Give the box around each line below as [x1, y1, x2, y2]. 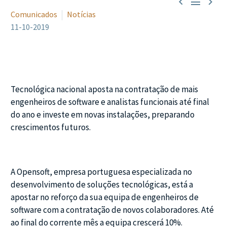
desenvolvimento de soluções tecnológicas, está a [11, 178, 193, 190]
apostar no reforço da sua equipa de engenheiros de [11, 191, 199, 203]
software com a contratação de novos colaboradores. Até [11, 204, 214, 215]
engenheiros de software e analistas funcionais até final [11, 96, 209, 108]
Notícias [67, 9, 96, 19]
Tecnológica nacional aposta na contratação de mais [11, 84, 198, 95]
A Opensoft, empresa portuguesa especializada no [11, 166, 192, 177]
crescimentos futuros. [11, 122, 91, 133]
